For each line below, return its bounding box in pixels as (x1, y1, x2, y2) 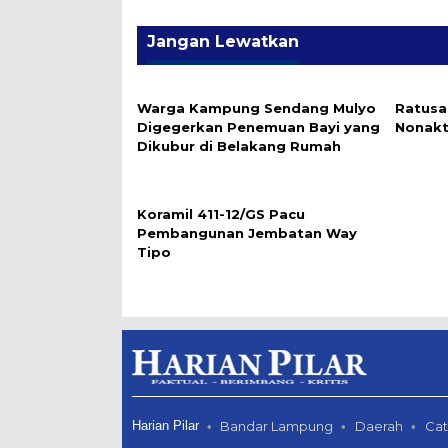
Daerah (355, 417, 403, 434)
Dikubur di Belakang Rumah (137, 138, 341, 155)
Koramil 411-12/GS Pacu (137, 206, 305, 223)
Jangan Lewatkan (147, 32, 299, 52)
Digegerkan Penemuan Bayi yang (137, 119, 380, 136)
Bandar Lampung (220, 417, 333, 434)
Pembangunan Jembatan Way (137, 225, 357, 242)
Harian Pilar (132, 417, 199, 433)
